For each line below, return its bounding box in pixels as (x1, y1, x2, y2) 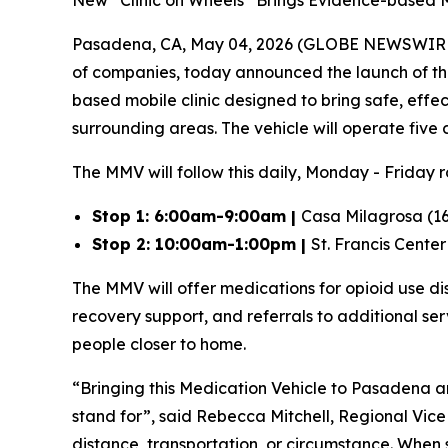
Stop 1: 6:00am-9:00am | (92, 206, 301, 226)
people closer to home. (72, 334, 246, 354)
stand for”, (72, 406, 159, 426)
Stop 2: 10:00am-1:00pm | (92, 234, 311, 254)
